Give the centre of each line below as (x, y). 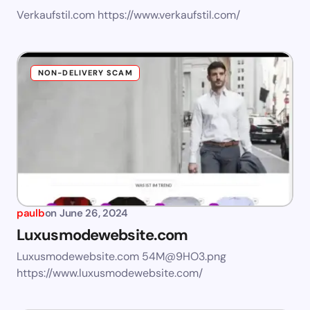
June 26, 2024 (94, 213)
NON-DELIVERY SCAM (85, 73)
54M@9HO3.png (184, 257)
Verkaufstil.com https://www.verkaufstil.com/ (128, 15)
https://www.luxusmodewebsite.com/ (110, 273)
